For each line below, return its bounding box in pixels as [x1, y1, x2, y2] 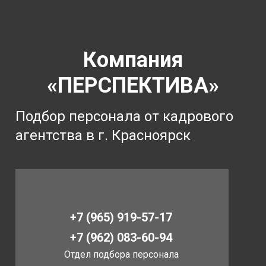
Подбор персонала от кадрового [15, 108, 233, 125]
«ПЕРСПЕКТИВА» [47, 73, 219, 98]
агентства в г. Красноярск [15, 127, 191, 144]
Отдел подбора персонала [64, 249, 179, 260]
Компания [83, 47, 183, 72]
